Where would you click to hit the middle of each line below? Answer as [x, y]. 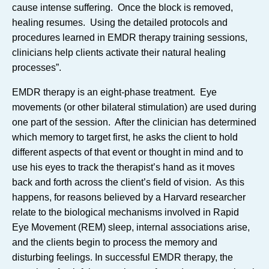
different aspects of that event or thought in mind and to [128, 152]
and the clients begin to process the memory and [115, 242]
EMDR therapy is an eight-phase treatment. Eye [114, 92]
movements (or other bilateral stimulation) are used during [134, 107]
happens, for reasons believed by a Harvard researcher [129, 197]
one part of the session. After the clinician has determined [134, 122]
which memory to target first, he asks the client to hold [125, 137]
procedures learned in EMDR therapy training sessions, [130, 38]
